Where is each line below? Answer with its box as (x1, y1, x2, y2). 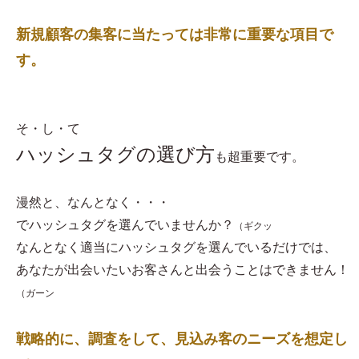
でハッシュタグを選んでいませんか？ (16, 218, 234, 232)
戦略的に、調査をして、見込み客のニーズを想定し (16, 331, 348, 348)
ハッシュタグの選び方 (16, 143, 215, 166)
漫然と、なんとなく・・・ (16, 196, 170, 210)
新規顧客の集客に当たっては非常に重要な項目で (16, 26, 333, 43)
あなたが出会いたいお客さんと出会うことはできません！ (16, 263, 349, 277)
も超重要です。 (215, 150, 305, 164)
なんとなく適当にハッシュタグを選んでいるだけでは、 (16, 240, 337, 255)
